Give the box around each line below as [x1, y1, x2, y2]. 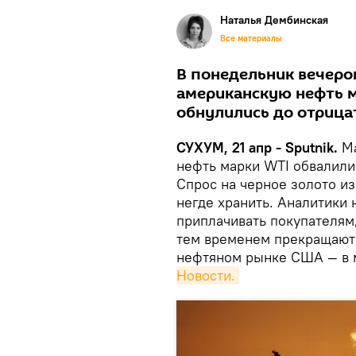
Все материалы [220, 33, 282, 44]
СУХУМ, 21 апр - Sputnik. [176, 138, 342, 157]
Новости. [176, 266, 235, 284]
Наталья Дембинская [220, 13, 328, 27]
